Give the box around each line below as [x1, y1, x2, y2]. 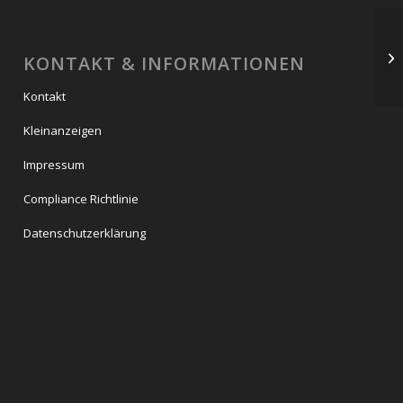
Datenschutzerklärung [23, 224, 147, 241]
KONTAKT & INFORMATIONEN [23, 50, 306, 76]
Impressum [23, 156, 85, 173]
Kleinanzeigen [23, 121, 103, 139]
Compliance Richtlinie [23, 190, 139, 207]
